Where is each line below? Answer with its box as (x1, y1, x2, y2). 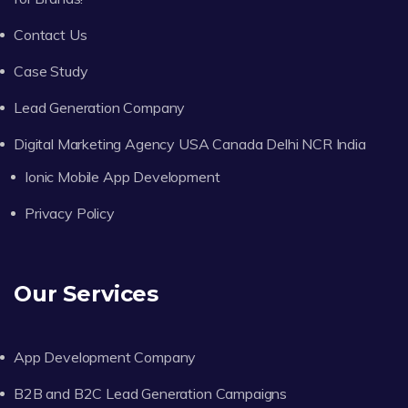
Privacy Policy (25, 203, 115, 222)
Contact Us (14, 25, 87, 44)
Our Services (14, 280, 159, 307)
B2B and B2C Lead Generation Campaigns (14, 383, 288, 403)
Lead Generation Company (14, 97, 186, 117)
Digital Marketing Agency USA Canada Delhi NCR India (14, 134, 366, 153)
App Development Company (14, 347, 197, 366)
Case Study (14, 61, 88, 80)
